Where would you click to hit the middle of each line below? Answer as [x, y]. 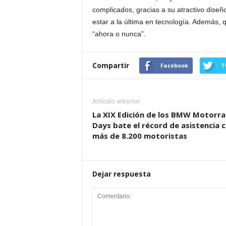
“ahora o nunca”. [119, 34]
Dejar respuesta [121, 174]
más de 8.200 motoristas [139, 136]
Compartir [110, 65]
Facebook [174, 65]
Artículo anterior [116, 101]
